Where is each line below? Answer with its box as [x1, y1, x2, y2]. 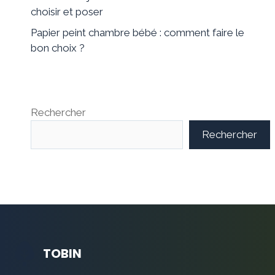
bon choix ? [31, 41, 85, 54]
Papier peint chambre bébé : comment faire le [31, 26, 244, 39]
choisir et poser [31, 6, 103, 18]
